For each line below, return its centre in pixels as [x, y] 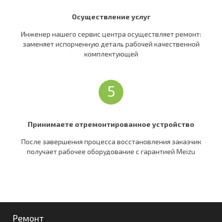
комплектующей [111, 54]
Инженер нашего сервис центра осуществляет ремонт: [111, 34]
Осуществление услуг [111, 16]
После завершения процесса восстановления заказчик [111, 142]
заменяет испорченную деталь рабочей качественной [111, 44]
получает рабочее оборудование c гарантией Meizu [111, 152]
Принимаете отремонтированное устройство [111, 124]
